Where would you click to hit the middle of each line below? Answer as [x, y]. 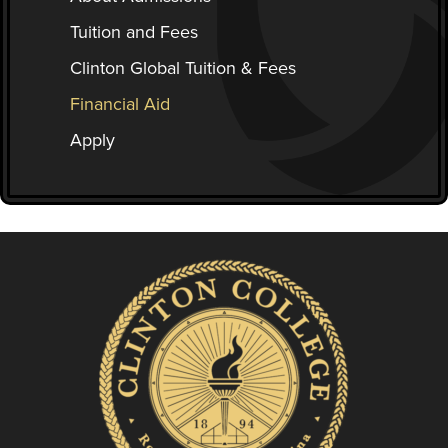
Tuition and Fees [134, 32]
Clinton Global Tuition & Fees [183, 68]
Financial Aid [120, 103]
